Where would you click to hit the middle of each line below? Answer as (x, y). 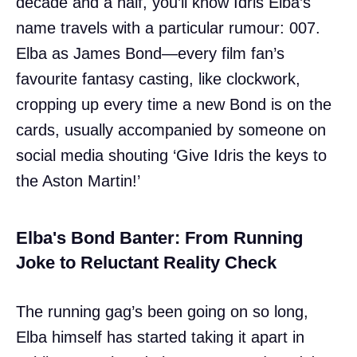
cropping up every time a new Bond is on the (174, 104)
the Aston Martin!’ (78, 180)
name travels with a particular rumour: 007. (168, 27)
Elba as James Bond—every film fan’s (150, 53)
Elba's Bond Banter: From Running (159, 237)
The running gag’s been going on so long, (162, 311)
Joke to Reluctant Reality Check (146, 262)
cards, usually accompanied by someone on (171, 129)
